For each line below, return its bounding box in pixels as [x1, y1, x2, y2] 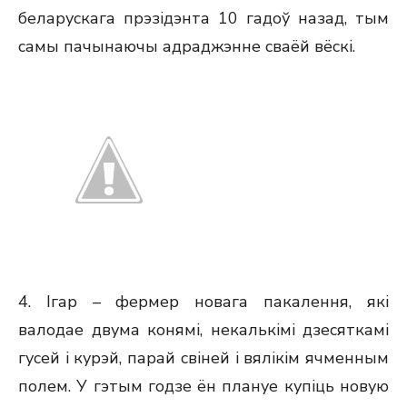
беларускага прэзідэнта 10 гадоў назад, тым [18, 7, 389, 29]
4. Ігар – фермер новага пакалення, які [18, 291, 389, 313]
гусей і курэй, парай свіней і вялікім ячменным [18, 347, 389, 369]
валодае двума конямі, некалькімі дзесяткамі [18, 319, 389, 341]
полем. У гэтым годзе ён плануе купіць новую [18, 375, 389, 397]
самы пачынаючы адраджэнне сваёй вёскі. [18, 35, 355, 57]
